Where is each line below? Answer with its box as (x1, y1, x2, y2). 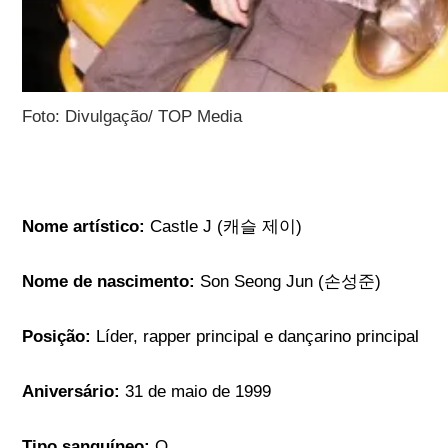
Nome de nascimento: (22, 272, 201, 292)
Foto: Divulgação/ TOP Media (22, 107, 243, 127)
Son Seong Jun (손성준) (200, 272, 382, 292)
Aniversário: (22, 382, 126, 402)
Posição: (22, 327, 97, 347)
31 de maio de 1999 (125, 382, 272, 402)
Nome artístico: (22, 217, 151, 237)
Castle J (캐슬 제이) (150, 217, 303, 237)
